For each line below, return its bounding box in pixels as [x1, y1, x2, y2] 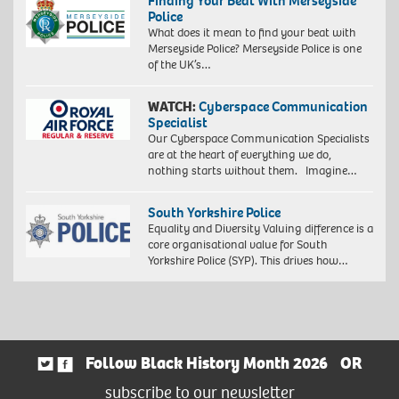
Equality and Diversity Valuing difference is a [147, 220, 373, 238]
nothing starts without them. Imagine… [147, 162, 357, 180]
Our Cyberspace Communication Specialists [147, 130, 370, 148]
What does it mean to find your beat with [147, 24, 355, 42]
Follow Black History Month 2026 [85, 353, 328, 375]
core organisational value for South [147, 236, 327, 254]
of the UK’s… [147, 56, 211, 74]
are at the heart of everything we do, [147, 146, 331, 164]
